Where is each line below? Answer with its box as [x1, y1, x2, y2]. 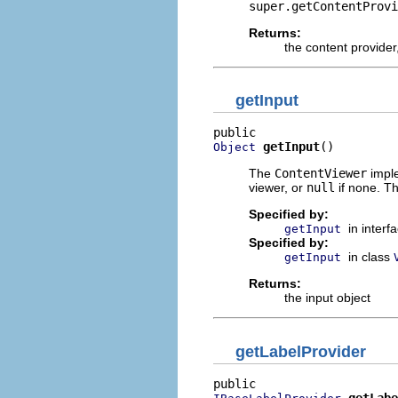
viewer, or [249, 180, 306, 195]
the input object [284, 291, 370, 305]
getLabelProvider [235, 342, 366, 361]
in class [348, 250, 394, 264]
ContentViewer [275, 166, 367, 180]
